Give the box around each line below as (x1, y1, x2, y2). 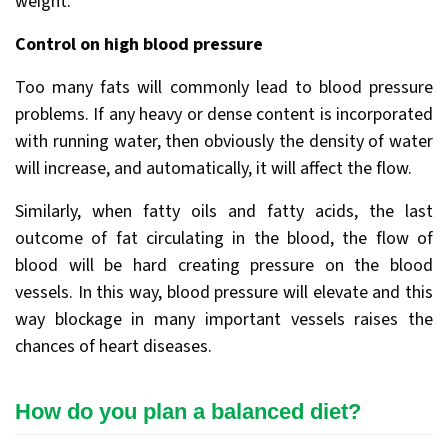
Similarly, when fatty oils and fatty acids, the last (15, 199, 433, 225)
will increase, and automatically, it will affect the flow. (15, 156, 412, 182)
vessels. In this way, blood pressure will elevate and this (15, 280, 433, 306)
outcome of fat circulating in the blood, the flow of (15, 226, 433, 252)
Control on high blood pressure (15, 32, 263, 58)
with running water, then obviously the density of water (15, 129, 433, 155)
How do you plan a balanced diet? (15, 399, 361, 425)
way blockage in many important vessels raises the (15, 307, 433, 333)
